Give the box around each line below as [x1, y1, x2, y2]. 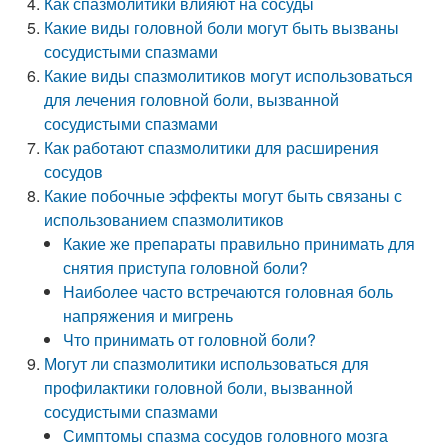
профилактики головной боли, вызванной [44, 376, 354, 399]
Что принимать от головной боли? [63, 328, 317, 351]
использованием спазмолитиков [44, 208, 285, 231]
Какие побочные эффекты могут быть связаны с [44, 184, 403, 207]
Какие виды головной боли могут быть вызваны [44, 16, 400, 39]
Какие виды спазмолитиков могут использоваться [44, 64, 414, 87]
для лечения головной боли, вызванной [44, 88, 340, 111]
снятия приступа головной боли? [63, 256, 309, 279]
